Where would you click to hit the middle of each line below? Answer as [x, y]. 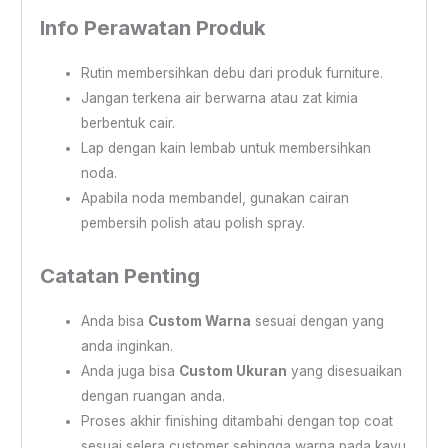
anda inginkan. [126, 346]
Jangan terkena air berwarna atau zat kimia [219, 98]
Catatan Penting [119, 275]
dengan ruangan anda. [152, 396]
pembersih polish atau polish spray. [192, 223]
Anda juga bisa [129, 371]
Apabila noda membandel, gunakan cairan [214, 198]
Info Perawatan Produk [152, 28]
